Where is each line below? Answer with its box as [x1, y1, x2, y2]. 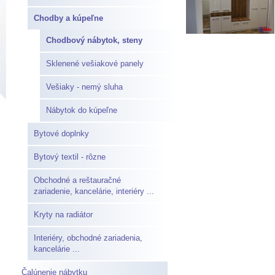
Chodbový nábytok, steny [46, 36, 142, 45]
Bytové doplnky [34, 129, 89, 138]
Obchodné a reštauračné [34, 176, 121, 185]
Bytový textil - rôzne [34, 152, 106, 161]
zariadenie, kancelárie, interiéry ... [34, 187, 154, 196]
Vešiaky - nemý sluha [46, 82, 123, 91]
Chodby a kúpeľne [34, 14, 103, 23]
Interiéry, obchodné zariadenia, [34, 233, 142, 242]
